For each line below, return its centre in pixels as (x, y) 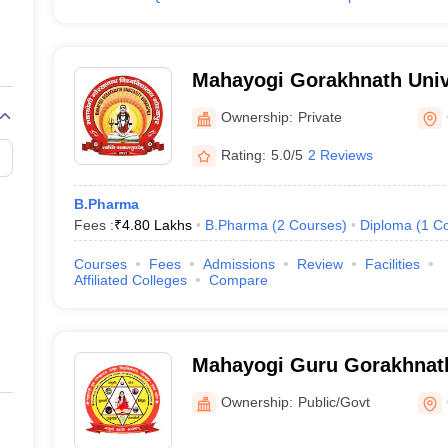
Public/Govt (333, 401)
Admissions (238, 264)
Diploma (385, 225)
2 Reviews (340, 154)
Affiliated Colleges (130, 280)
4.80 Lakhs (156, 225)
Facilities (392, 264)
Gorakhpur (242, 391)
